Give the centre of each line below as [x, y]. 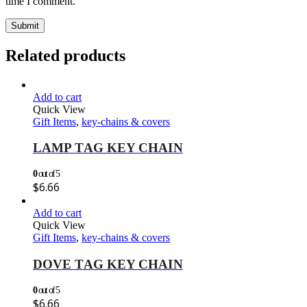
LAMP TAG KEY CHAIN [108, 148]
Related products [65, 55]
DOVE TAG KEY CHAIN [108, 264]
